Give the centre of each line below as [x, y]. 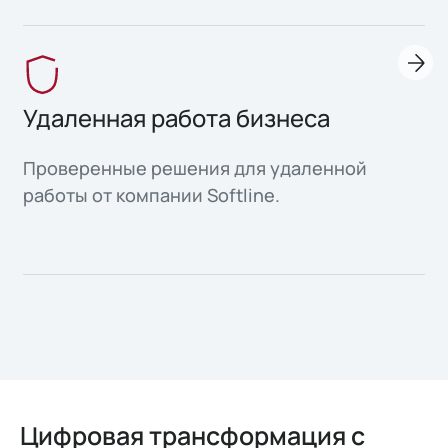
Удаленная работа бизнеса [177, 117]
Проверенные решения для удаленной [195, 167]
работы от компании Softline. [152, 194]
